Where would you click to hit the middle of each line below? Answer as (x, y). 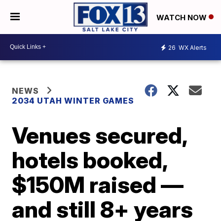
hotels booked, (90, 160)
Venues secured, (100, 135)
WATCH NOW (183, 17)
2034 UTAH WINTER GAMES (73, 100)
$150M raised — (98, 184)
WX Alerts (192, 48)
